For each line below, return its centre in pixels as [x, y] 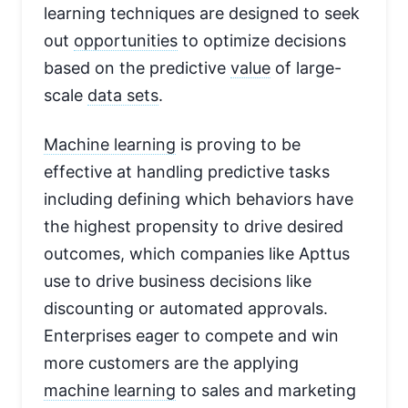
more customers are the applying [171, 363]
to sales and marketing [266, 391]
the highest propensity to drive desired [194, 227]
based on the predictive [137, 68]
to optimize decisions [262, 41]
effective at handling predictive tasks [187, 172]
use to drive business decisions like [178, 281]
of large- [306, 68]
